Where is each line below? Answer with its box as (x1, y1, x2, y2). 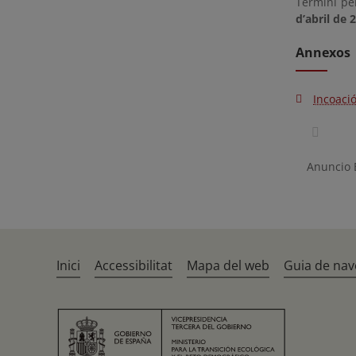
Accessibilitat (95, 257, 173, 274)
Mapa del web (187, 257, 270, 274)
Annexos (296, 44, 350, 61)
